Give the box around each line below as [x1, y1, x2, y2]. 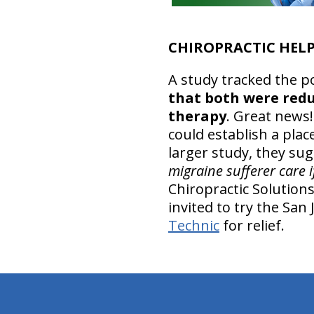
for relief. [219, 215, 285, 235]
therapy [168, 106, 226, 125]
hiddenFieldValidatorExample [67, 271, 196, 285]
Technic [168, 215, 219, 235]
